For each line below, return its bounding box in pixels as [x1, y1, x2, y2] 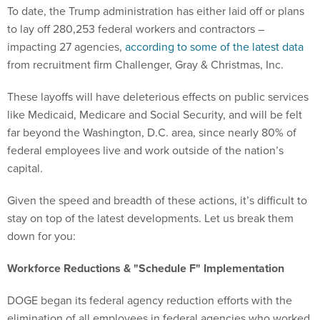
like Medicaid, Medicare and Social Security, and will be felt [7, 106, 302, 123]
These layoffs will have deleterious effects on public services [7, 88, 309, 105]
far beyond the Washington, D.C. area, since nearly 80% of [7, 124, 296, 141]
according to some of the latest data [125, 38, 304, 55]
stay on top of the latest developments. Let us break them [7, 209, 294, 226]
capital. [7, 159, 46, 176]
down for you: [7, 227, 76, 244]
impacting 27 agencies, [7, 38, 125, 55]
